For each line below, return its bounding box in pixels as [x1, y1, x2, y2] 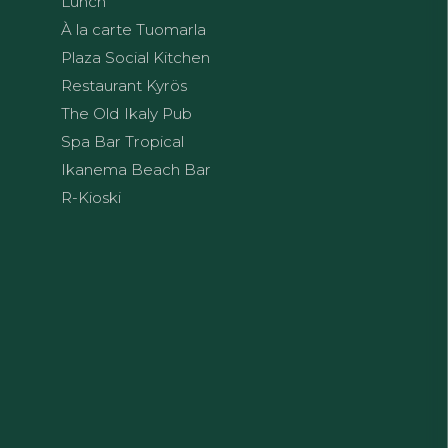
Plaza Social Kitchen [61, 48, 210, 67]
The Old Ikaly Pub [61, 104, 192, 123]
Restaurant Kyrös [61, 76, 187, 95]
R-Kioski [61, 188, 121, 207]
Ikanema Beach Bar [61, 160, 211, 179]
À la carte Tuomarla [61, 20, 206, 39]
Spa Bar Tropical [61, 132, 184, 151]
